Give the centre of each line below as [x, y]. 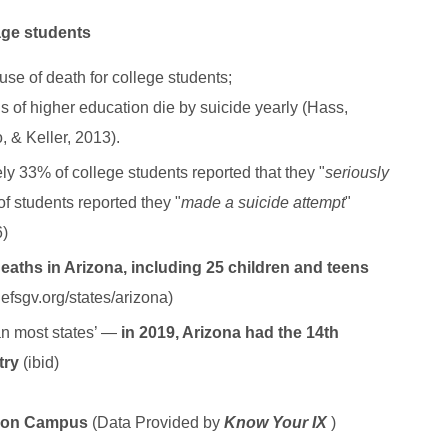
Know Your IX [275, 422]
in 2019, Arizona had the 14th [230, 332]
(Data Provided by [156, 422]
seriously [357, 172]
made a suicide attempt [263, 202]
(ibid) [41, 362]
